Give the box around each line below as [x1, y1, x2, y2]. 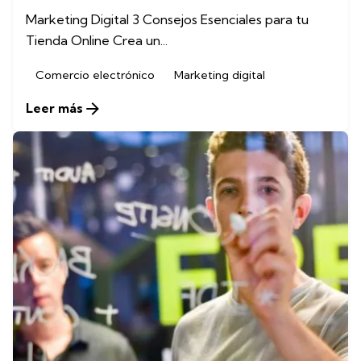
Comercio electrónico [35, 67, 155, 82]
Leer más [26, 101, 83, 116]
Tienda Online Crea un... [26, 31, 168, 48]
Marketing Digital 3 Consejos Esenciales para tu [26, 10, 309, 27]
